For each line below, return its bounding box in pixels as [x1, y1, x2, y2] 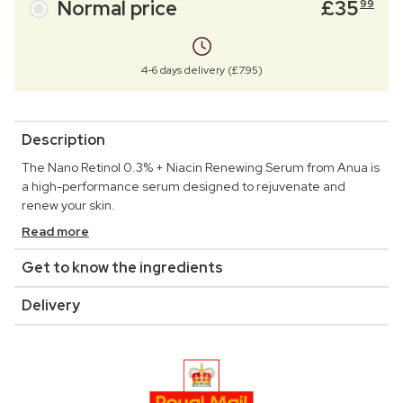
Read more [22, 223, 89, 240]
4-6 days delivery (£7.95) [140, 63, 263, 78]
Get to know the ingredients [22, 258, 223, 278]
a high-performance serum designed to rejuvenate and [22, 178, 345, 195]
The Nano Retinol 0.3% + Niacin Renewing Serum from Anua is [22, 159, 380, 176]
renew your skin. [22, 197, 115, 214]
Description [22, 130, 105, 150]
